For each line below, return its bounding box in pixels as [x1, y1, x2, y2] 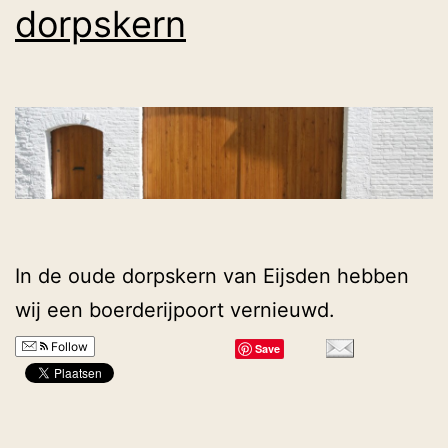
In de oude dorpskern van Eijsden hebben [15, 264, 409, 289]
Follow [48, 339, 88, 355]
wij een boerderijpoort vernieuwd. [15, 298, 335, 323]
